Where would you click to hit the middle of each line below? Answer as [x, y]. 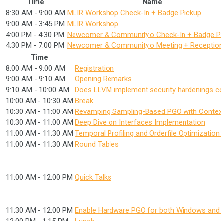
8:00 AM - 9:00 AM [36, 68]
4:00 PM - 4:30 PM [35, 35]
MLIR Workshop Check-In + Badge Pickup [134, 13]
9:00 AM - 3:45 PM [35, 24]
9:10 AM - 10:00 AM [37, 90]
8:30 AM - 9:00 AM [36, 13]
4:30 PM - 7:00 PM [35, 45]
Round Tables [97, 144]
